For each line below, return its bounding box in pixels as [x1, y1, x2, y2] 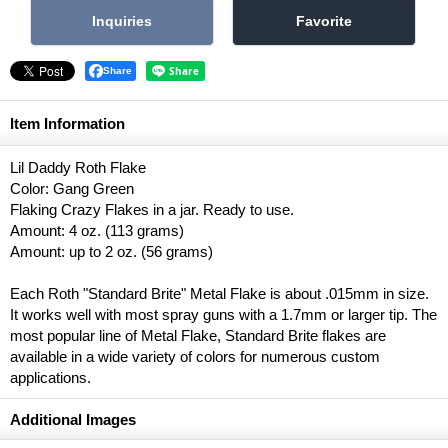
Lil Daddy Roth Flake [10, 158, 146, 176]
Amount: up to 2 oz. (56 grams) [10, 242, 213, 260]
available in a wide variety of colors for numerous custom [10, 347, 380, 365]
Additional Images [10, 410, 136, 428]
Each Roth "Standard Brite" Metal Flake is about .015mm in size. [10, 284, 429, 302]
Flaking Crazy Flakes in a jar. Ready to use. [10, 200, 294, 218]
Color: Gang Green [10, 179, 134, 197]
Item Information [10, 114, 125, 132]
